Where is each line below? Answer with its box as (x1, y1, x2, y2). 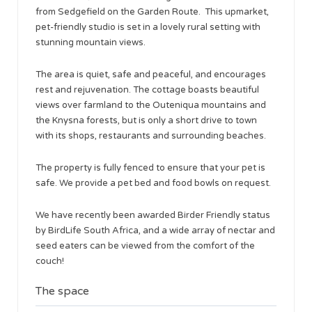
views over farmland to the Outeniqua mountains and (36, 99, 266, 111)
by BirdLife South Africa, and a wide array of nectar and (36, 224, 275, 236)
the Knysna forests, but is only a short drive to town (36, 114, 257, 126)
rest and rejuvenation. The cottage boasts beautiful (36, 84, 259, 95)
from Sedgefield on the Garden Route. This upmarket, (36, 6, 269, 17)
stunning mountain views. (36, 36, 146, 48)
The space (36, 283, 89, 298)
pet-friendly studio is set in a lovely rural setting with (36, 21, 260, 33)
